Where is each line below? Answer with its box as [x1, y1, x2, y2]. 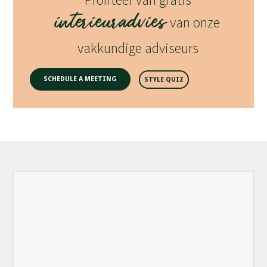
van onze [167, 14, 220, 31]
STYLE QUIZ [144, 76, 184, 84]
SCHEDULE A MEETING [44, 75, 117, 83]
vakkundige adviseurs [77, 39, 198, 57]
